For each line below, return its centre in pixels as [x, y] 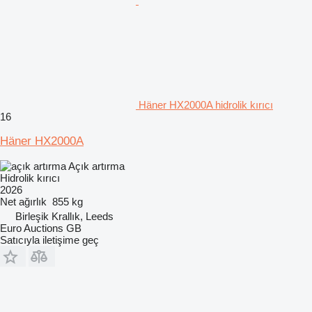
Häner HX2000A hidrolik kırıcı [206, 104]
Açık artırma [96, 166]
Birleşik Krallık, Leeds [64, 216]
